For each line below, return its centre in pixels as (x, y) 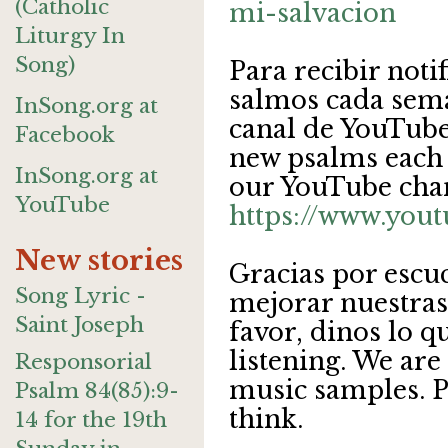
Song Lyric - (80, 296)
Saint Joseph (79, 325)
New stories (99, 260)
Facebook (65, 135)
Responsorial (83, 362)
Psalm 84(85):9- (97, 391)
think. (266, 419)
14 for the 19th (91, 420)
